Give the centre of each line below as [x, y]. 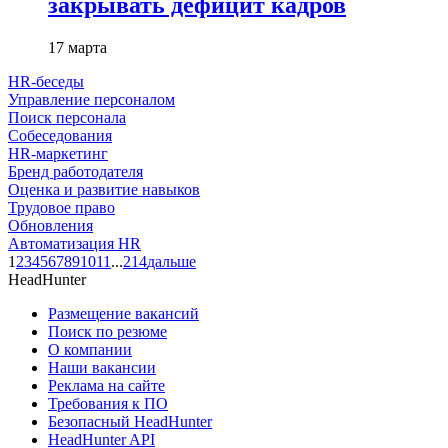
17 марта [77, 47]
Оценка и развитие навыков [104, 189]
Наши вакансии [102, 367]
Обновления [50, 225]
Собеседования [60, 135]
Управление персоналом [91, 99]
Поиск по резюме [107, 331]
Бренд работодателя [75, 171]
